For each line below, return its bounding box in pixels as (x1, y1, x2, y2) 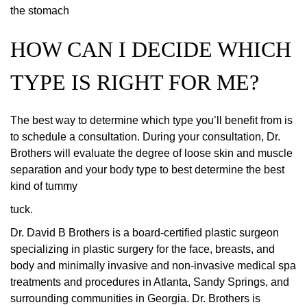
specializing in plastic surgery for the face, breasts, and (10, 243, 275, 256)
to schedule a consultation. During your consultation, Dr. (10, 131, 280, 143)
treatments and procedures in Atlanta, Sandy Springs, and (10, 276, 289, 288)
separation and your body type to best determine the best (10, 164, 284, 176)
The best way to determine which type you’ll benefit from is (10, 114, 293, 127)
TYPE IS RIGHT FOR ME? (10, 70, 259, 95)
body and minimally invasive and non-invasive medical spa (10, 260, 296, 272)
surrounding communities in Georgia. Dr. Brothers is (10, 293, 260, 305)
